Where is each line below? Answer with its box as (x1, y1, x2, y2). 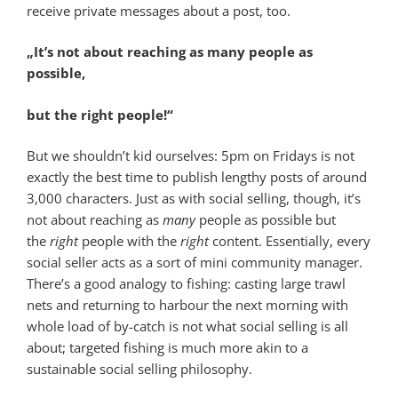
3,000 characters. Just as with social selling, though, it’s (27, 189, 361, 208)
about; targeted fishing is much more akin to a (27, 338, 308, 357)
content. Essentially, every (209, 232, 370, 251)
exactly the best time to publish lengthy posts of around (27, 168, 367, 187)
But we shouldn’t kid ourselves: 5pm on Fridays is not (27, 147, 354, 165)
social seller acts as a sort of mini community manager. (27, 253, 362, 272)
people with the (78, 232, 180, 251)
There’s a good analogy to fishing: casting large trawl (27, 275, 346, 293)
